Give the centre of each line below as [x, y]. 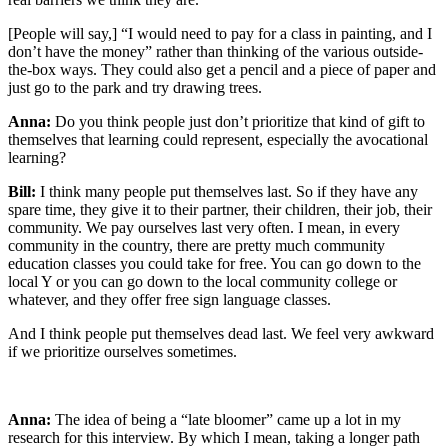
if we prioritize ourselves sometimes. [122, 351]
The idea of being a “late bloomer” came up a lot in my [226, 419]
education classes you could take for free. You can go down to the [214, 263]
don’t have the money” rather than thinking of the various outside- [215, 51]
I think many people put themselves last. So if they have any [227, 191]
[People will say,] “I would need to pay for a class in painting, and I [220, 33]
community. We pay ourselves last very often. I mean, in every [204, 227]
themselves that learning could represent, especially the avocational [218, 139]
